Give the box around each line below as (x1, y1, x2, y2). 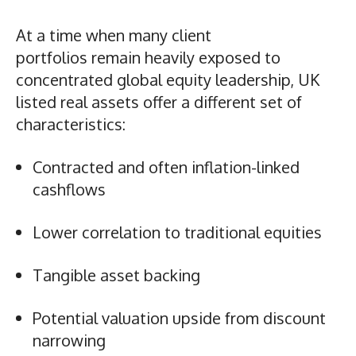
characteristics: (16, 113, 130, 134)
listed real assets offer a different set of (16, 91, 302, 112)
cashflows (33, 178, 110, 199)
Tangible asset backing (33, 264, 204, 285)
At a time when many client (16, 24, 211, 45)
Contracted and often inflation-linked (33, 156, 300, 177)
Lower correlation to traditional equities (33, 221, 326, 242)
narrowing (33, 329, 110, 350)
